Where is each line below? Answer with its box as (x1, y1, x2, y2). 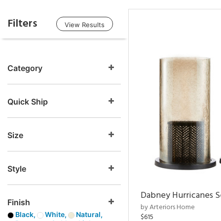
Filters (7, 15, 37, 33)
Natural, (74, 210, 103, 219)
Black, (14, 210, 37, 219)
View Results (65, 21, 105, 29)
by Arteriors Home (141, 202, 195, 213)
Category (7, 63, 42, 73)
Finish (7, 197, 30, 207)
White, (43, 210, 68, 219)
